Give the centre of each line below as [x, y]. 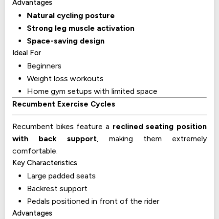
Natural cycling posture [71, 16]
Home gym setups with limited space [92, 91]
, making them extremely [152, 139]
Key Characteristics [45, 163]
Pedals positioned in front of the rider [93, 201]
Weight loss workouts [65, 79]
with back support [55, 139]
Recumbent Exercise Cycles [64, 104]
